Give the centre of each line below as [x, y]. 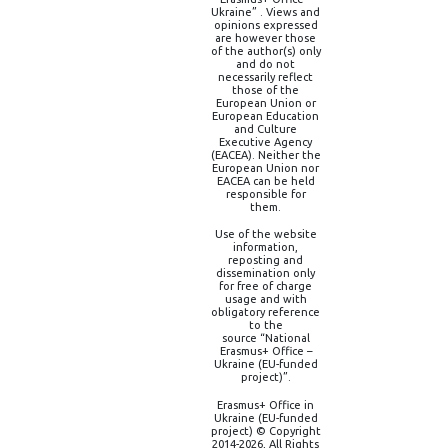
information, [265, 247]
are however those [265, 38]
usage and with [265, 299]
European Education [265, 116]
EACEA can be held [265, 181]
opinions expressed [265, 25]
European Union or [265, 103]
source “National [265, 338]
